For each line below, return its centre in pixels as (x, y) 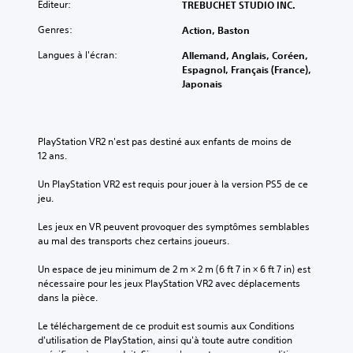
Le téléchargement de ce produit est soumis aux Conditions (166, 325)
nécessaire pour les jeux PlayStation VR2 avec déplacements (169, 283)
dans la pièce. (68, 297)
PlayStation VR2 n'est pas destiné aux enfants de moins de (165, 141)
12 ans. (52, 155)
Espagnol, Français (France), (247, 69)
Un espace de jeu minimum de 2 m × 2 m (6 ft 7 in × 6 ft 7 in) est (174, 269)
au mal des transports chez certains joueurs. (134, 240)
